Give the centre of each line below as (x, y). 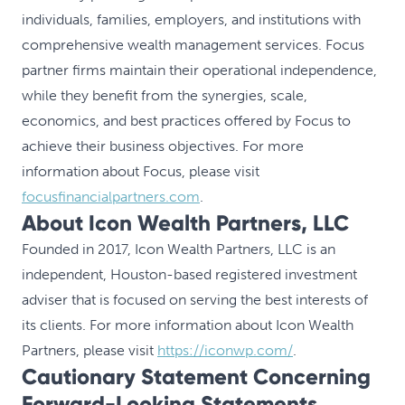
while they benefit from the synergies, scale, (165, 95)
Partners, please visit (89, 350)
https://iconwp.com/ (225, 350)
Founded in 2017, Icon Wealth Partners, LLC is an (179, 249)
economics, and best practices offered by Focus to (186, 121)
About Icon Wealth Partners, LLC (185, 223)
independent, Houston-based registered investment (189, 274)
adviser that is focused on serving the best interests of (195, 300)
